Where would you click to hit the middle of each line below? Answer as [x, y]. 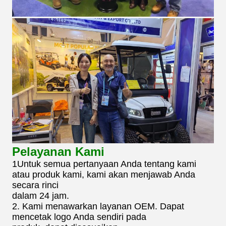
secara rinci [35, 185]
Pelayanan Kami [58, 152]
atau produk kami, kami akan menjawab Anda [104, 175]
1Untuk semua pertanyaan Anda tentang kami [104, 164]
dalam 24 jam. [41, 196]
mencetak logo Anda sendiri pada [79, 217]
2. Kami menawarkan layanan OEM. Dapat [98, 207]
